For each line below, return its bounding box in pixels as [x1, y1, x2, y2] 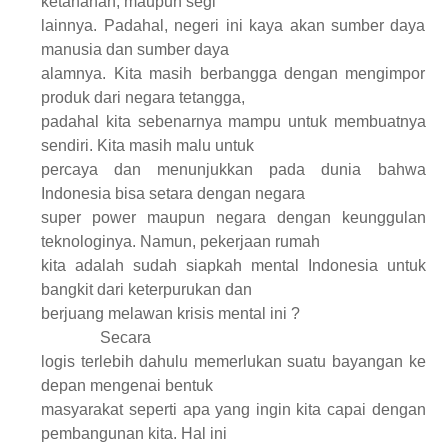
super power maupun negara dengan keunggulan [41, 208, 426, 226]
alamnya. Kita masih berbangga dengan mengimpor [41, 64, 426, 82]
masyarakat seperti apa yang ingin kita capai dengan [41, 400, 426, 418]
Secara [99, 328, 151, 346]
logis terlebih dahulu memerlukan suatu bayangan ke [41, 352, 426, 370]
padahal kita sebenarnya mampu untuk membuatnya [41, 112, 426, 130]
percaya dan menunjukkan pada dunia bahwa [41, 160, 426, 178]
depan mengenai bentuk [41, 376, 214, 394]
